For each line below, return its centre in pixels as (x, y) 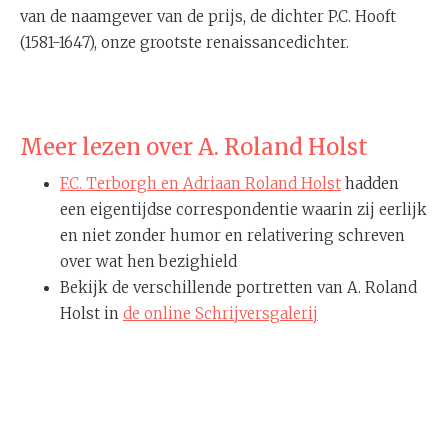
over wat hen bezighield (148, 261)
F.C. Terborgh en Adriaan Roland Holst (200, 183)
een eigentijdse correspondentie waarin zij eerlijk (243, 209)
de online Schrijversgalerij (220, 313)
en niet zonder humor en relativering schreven (232, 235)
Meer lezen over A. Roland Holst (194, 146)
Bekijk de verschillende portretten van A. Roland (238, 287)
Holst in (91, 313)
